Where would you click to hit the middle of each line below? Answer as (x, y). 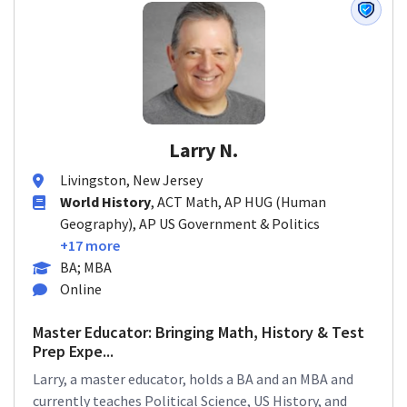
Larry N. (203, 150)
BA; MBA (86, 267)
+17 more (90, 245)
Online (81, 289)
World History (105, 202)
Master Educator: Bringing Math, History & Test (199, 332)
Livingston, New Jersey (131, 180)
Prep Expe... (73, 351)
